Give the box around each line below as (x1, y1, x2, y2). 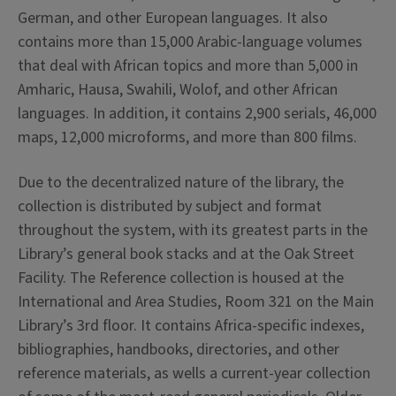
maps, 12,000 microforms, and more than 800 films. (18, 126, 357, 148)
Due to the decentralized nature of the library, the (18, 171, 344, 194)
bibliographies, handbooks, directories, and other (18, 339, 339, 361)
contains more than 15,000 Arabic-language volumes (18, 31, 362, 53)
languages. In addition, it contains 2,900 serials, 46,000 (18, 103, 377, 125)
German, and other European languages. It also (18, 7, 328, 29)
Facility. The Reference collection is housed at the (18, 267, 344, 289)
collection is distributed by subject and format (18, 195, 322, 217)
